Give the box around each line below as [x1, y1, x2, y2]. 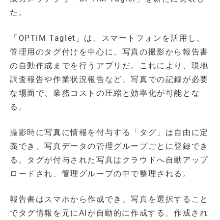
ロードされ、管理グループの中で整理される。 [10, 168, 192, 178]
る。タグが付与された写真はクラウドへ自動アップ [10, 155, 209, 165]
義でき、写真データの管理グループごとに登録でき [10, 141, 209, 151]
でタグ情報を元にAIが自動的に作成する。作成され [10, 208, 209, 218]
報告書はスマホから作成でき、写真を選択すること [10, 194, 209, 204]
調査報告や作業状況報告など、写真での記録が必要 [10, 74, 209, 84]
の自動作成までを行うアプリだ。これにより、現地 [10, 60, 209, 70]
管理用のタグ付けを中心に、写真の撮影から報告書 [10, 47, 209, 56]
